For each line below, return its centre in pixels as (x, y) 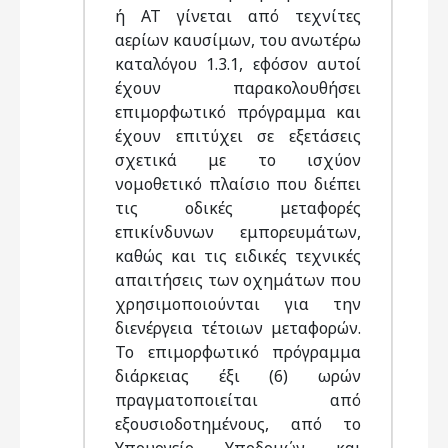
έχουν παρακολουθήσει (238, 88)
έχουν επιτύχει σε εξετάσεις (238, 136)
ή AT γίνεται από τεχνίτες (238, 16)
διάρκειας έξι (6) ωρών (238, 376)
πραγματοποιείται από (238, 400)
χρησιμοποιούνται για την (238, 304)
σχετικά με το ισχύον (238, 160)
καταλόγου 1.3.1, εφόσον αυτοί (238, 64)
